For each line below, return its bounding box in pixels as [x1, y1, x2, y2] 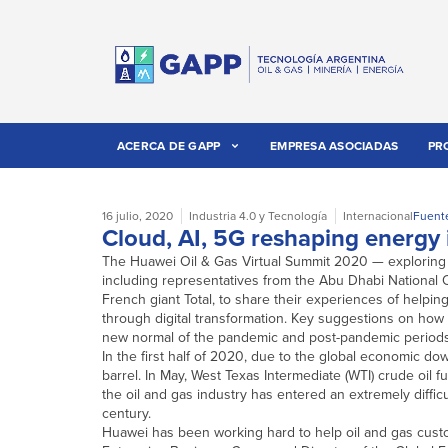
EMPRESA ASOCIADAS [270, 137, 399, 155]
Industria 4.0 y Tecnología [189, 207, 327, 225]
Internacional [343, 207, 413, 225]
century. [102, 403, 151, 424]
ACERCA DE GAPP [116, 137, 221, 155]
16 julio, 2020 [102, 207, 173, 225]
